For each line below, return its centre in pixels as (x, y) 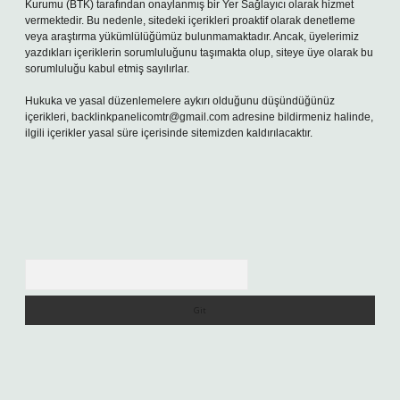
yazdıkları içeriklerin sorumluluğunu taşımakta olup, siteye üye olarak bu (199, 53)
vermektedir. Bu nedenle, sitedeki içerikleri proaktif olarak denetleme (190, 21)
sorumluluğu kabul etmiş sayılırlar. (107, 69)
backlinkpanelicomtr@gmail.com (150, 117)
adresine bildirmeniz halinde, (301, 117)
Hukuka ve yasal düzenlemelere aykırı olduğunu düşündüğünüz (180, 101)
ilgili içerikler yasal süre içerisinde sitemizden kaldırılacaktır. (169, 133)
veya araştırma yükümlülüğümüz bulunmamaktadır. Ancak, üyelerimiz (192, 37)
